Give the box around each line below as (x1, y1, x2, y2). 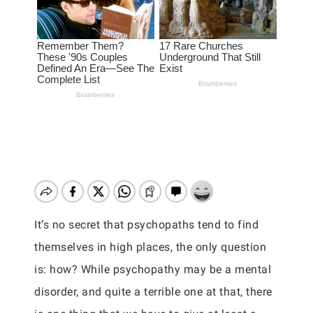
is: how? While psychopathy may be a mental (34, 263, 271, 276)
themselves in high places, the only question (34, 240, 266, 254)
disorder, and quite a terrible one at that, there (34, 285, 272, 298)
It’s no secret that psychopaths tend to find (34, 218, 259, 231)
